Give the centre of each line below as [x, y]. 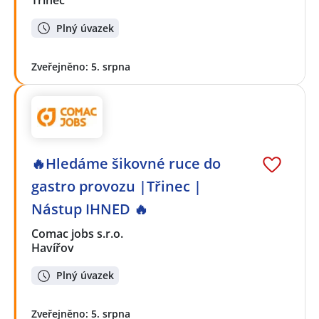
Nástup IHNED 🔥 [90, 209]
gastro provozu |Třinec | [116, 186]
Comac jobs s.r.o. [78, 233]
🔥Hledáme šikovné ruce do [126, 163]
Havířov [53, 247]
